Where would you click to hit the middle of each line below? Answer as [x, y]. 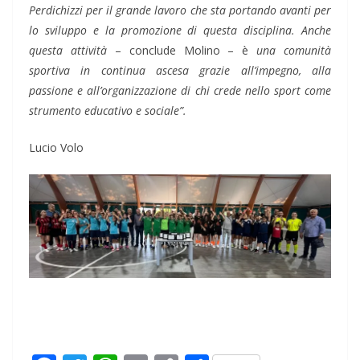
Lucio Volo [56, 148]
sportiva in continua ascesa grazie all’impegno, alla [180, 71]
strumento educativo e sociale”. [108, 111]
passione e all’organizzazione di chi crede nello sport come [180, 91]
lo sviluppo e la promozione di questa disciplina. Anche [180, 31]
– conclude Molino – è [178, 51]
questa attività [68, 51]
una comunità [290, 51]
